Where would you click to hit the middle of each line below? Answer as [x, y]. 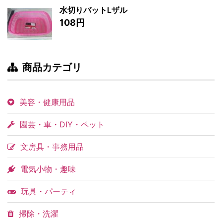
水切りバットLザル [93, 10]
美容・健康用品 [45, 102]
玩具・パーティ [46, 191]
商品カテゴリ [52, 67]
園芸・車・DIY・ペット [60, 124]
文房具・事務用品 [50, 146]
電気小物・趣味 [46, 169]
